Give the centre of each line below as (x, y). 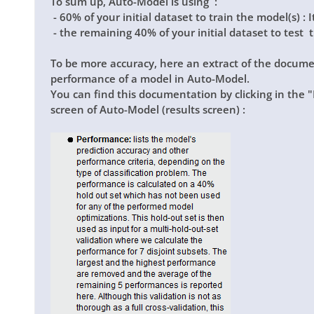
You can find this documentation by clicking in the (179, 94)
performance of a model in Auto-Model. (150, 79)
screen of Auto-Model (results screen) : (149, 110)
